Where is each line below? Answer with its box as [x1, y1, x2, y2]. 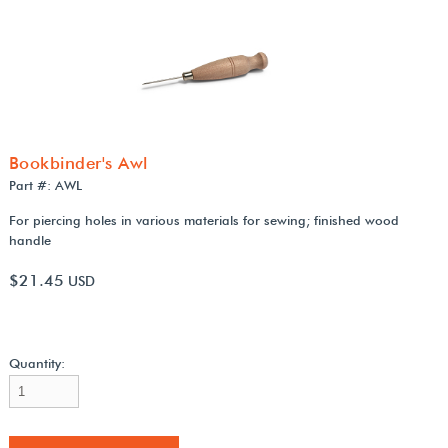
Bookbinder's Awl [8, 152, 148, 173]
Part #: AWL [8, 176, 82, 193]
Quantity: [8, 354, 65, 371]
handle [8, 231, 51, 248]
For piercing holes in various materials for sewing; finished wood [8, 211, 399, 228]
